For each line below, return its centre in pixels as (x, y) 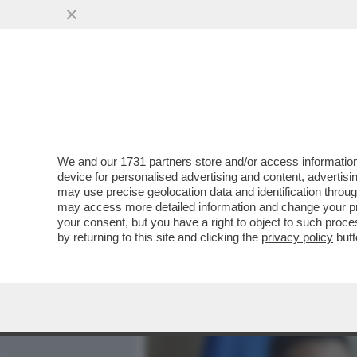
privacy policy (297, 237)
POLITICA (320, 101)
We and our (89, 161)
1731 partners (156, 161)
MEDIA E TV (237, 101)
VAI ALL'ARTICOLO (226, 216)
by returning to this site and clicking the (159, 237)
